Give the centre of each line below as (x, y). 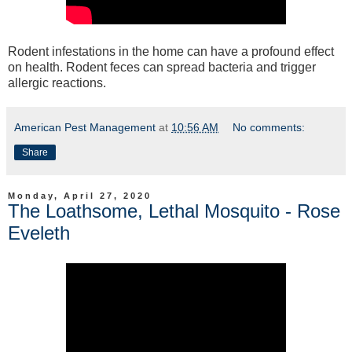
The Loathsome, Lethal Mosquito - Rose (174, 211)
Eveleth (39, 233)
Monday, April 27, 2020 (80, 196)
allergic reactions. (57, 83)
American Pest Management (85, 128)
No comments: (269, 128)
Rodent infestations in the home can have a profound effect (171, 52)
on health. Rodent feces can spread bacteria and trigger (162, 68)
